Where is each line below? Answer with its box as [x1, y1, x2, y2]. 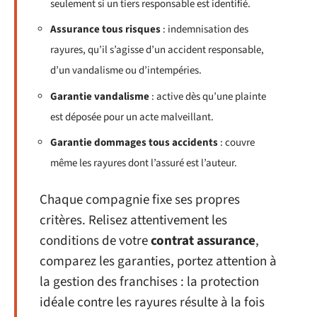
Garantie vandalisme [50, 88, 149, 104]
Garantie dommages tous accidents [50, 135, 218, 151]
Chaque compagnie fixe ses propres [40, 190, 240, 209]
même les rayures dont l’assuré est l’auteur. [50, 156, 237, 171]
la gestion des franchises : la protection [40, 272, 259, 292]
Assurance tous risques [50, 22, 161, 38]
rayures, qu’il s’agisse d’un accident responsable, [50, 42, 264, 58]
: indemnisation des [161, 22, 248, 38]
